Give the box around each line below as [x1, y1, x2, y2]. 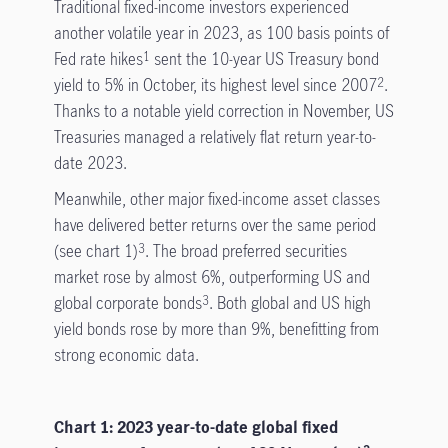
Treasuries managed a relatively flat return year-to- [53, 126, 376, 148]
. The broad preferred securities [144, 240, 347, 262]
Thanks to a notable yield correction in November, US [53, 100, 394, 122]
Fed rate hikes [53, 48, 143, 70]
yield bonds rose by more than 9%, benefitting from [53, 318, 379, 340]
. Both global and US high [208, 292, 371, 314]
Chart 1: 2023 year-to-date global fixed [53, 416, 338, 438]
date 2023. [53, 152, 127, 174]
